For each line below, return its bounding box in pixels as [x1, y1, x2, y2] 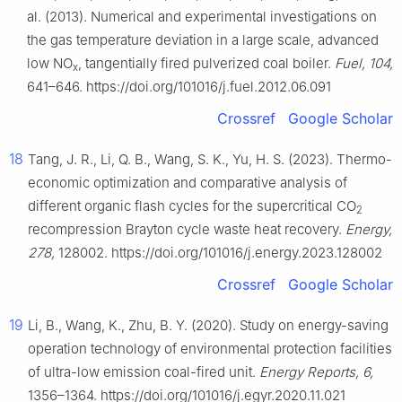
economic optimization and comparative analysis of [28, 174, 347, 192]
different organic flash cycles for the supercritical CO [28, 197, 356, 215]
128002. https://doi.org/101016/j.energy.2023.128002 [55, 244, 382, 262]
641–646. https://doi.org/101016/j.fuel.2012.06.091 [27, 78, 331, 96]
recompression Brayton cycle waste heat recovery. [28, 221, 345, 239]
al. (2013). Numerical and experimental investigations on [27, 8, 377, 26]
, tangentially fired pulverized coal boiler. [78, 55, 335, 73]
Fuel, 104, [335, 55, 393, 73]
